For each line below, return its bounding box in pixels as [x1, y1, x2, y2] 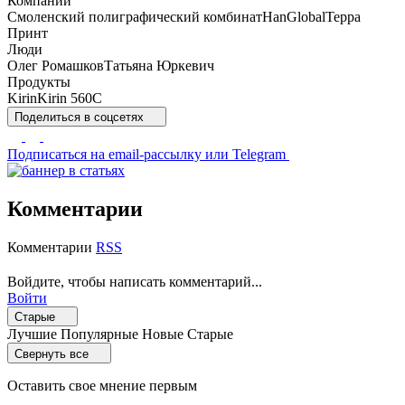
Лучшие [7, 326, 57, 343]
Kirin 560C [37, 89, 102, 106]
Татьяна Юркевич [104, 57, 214, 73]
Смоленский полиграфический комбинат [7, 8, 262, 24]
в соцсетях [84, 110, 144, 125]
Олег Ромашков [7, 57, 104, 73]
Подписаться [7, 146, 90, 163]
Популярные [61, 326, 138, 343]
